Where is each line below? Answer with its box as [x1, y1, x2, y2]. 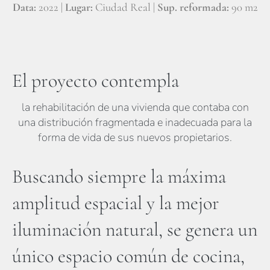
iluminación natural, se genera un [12, 218, 257, 241]
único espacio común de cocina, [12, 244, 245, 268]
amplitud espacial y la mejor [12, 191, 219, 215]
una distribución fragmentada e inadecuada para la [18, 115, 252, 130]
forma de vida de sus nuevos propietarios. [38, 130, 232, 145]
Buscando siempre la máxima [12, 165, 226, 188]
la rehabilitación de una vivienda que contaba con [21, 100, 249, 115]
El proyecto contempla [12, 69, 179, 92]
